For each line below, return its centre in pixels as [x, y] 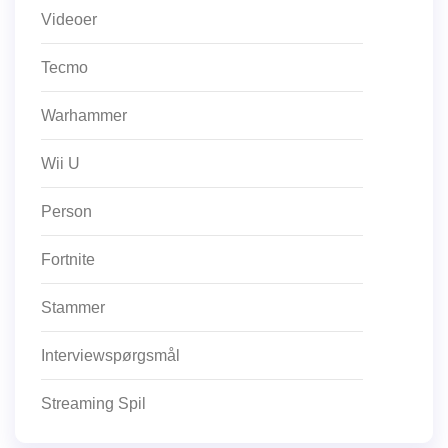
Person [66, 211]
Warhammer [84, 115]
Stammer [73, 307]
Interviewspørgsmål [110, 355]
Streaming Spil [93, 403]
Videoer [69, 19]
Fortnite [68, 259]
